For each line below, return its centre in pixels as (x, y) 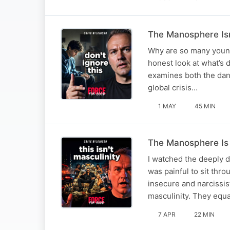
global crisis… (173, 87)
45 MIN (205, 106)
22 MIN (204, 214)
